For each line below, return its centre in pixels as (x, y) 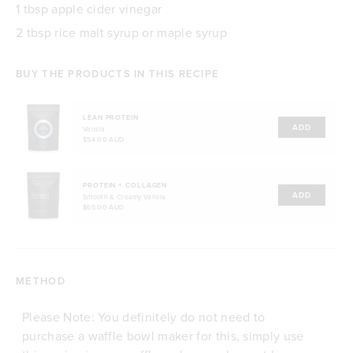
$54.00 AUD (104, 139)
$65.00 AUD (104, 206)
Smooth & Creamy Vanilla (124, 197)
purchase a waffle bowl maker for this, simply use (163, 335)
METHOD (41, 281)
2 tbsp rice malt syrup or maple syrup (121, 32)
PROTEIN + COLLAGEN (125, 185)
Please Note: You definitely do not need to (144, 316)
